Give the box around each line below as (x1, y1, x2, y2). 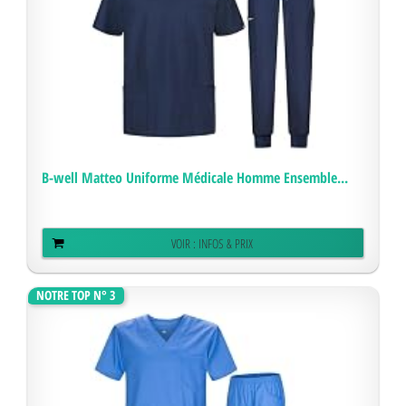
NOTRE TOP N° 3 (36, 286, 116, 304)
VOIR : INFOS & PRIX (171, 235, 253, 252)
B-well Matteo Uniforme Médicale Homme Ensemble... (42, 168, 349, 188)
